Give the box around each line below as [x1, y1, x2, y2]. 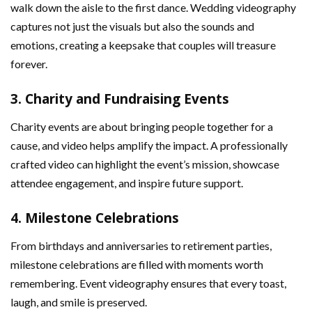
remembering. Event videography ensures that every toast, [10, 276, 286, 290]
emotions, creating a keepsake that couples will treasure [10, 38, 276, 52]
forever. [10, 57, 47, 71]
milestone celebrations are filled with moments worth [10, 258, 263, 272]
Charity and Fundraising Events [25, 90, 229, 109]
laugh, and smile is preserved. [10, 295, 147, 309]
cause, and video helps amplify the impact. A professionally [10, 139, 288, 153]
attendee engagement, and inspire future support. [10, 176, 243, 190]
